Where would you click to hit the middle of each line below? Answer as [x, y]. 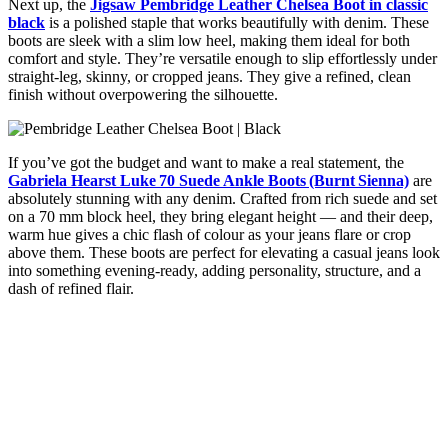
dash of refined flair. [71, 288]
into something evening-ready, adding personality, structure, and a [214, 270]
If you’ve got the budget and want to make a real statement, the [206, 162]
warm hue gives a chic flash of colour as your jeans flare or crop [209, 234]
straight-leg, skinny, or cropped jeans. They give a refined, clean [209, 76]
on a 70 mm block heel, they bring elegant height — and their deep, [220, 216]
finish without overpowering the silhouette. [143, 94]
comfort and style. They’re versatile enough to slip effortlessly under [222, 58]
